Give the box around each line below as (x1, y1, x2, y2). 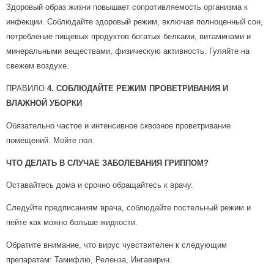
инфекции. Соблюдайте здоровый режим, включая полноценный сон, (6, 17, 263, 27)
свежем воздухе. (6, 61, 69, 71)
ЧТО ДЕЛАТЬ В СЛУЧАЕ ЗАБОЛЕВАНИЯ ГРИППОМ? (6, 158, 209, 168)
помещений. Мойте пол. (6, 135, 95, 145)
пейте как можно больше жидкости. (6, 218, 138, 228)
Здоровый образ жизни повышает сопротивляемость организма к (6, 2, 248, 12)
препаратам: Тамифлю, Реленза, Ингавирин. (6, 255, 172, 265)
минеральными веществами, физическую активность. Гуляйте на (6, 46, 250, 56)
